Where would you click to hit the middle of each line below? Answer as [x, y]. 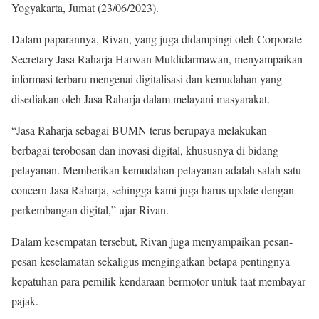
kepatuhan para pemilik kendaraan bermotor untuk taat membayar [158, 281]
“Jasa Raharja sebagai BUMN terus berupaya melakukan [139, 130]
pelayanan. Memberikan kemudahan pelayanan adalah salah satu [156, 169]
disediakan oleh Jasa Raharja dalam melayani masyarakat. [141, 98]
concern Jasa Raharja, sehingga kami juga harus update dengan [153, 189]
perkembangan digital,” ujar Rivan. [90, 209]
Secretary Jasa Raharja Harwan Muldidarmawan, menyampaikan [157, 58]
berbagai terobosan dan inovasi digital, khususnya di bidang [145, 150]
